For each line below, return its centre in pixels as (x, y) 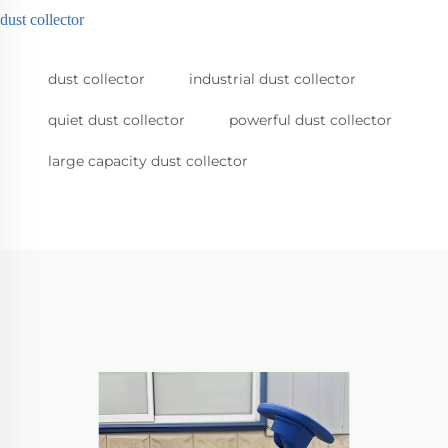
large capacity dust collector (148, 161)
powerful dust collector (310, 120)
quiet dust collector (116, 120)
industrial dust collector (272, 79)
